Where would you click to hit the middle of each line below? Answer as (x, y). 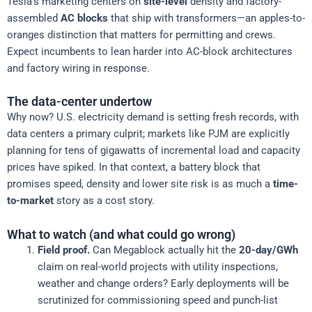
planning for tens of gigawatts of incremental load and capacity (154, 151)
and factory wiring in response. (78, 68)
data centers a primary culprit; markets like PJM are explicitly (148, 134)
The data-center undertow (79, 102)
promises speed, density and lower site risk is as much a (140, 184)
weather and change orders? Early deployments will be (163, 283)
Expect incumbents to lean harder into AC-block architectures (150, 51)
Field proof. (63, 250)
